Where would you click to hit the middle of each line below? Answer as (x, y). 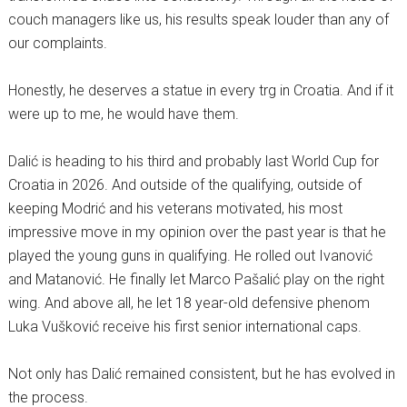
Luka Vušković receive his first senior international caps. (184, 327)
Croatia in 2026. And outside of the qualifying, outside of (184, 185)
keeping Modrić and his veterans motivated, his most (175, 209)
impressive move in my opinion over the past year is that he (197, 233)
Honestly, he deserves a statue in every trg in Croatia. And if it (200, 91)
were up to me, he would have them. (123, 114)
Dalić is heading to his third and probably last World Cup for (193, 162)
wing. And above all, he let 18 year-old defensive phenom (189, 303)
